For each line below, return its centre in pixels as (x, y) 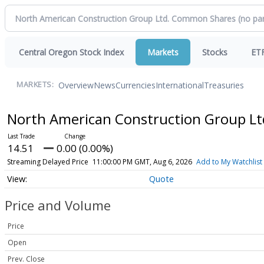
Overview (76, 85)
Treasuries (224, 85)
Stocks (215, 52)
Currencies (136, 85)
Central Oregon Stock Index (71, 52)
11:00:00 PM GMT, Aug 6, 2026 (142, 162)
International (180, 85)
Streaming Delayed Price (47, 162)
